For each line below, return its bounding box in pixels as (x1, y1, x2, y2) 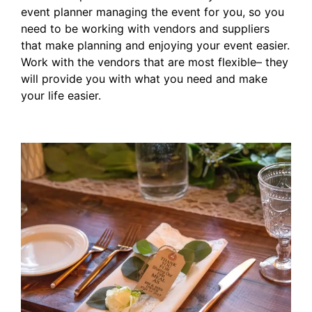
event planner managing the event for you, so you (21, 5, 284, 19)
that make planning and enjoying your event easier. (21, 38, 290, 53)
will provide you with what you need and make (21, 72, 267, 86)
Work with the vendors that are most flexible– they (21, 55, 288, 70)
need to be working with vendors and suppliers (21, 22, 270, 36)
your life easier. (21, 88, 101, 103)
